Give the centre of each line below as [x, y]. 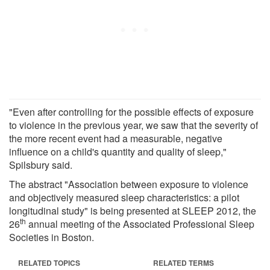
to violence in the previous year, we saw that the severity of [133, 125]
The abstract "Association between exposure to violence [129, 184]
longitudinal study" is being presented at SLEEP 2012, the [133, 210]
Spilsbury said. [41, 165]
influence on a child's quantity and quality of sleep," [118, 151]
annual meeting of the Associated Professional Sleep [140, 224]
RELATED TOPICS [49, 262]
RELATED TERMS [184, 262]
